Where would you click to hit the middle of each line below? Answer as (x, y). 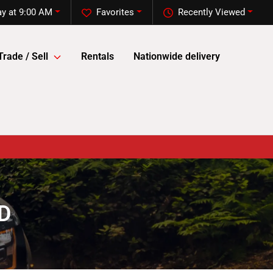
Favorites (115, 12)
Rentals (97, 57)
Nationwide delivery (177, 57)
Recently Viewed (212, 12)
